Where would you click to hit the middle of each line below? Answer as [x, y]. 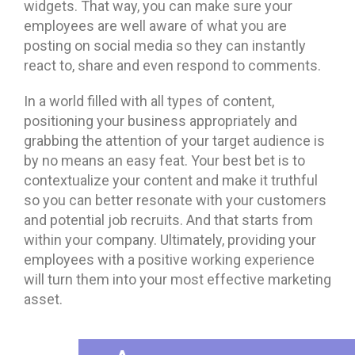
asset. [43, 299]
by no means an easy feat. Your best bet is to [164, 160]
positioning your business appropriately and [160, 120]
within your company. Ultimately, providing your [170, 239]
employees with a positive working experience [169, 259]
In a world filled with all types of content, [149, 101]
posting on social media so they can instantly [165, 45]
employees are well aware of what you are [155, 25]
